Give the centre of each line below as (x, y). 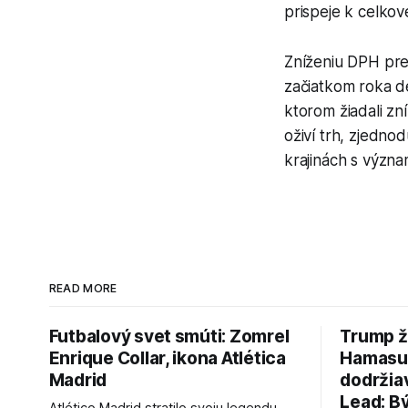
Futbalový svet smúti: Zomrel (169, 336)
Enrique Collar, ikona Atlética (167, 358)
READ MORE (83, 288)
